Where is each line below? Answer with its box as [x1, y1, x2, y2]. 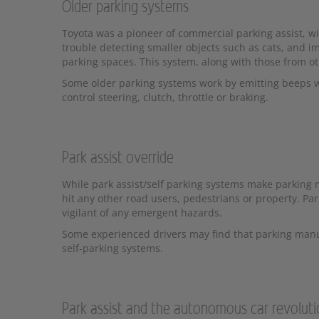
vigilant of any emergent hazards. [62, 206, 222, 219]
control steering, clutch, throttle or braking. [62, 90, 268, 104]
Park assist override [62, 150, 174, 167]
